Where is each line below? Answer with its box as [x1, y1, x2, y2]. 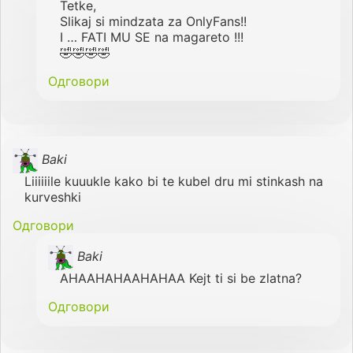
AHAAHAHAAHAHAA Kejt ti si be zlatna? [60, 269, 302, 286]
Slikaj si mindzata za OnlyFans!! [60, 13, 247, 29]
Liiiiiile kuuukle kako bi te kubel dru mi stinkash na [24, 173, 323, 189]
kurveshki [24, 188, 81, 205]
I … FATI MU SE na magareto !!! [60, 28, 243, 45]
